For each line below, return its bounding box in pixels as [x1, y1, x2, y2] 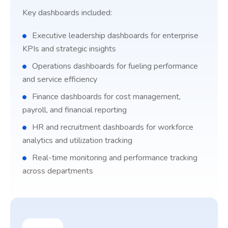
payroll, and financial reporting [22, 104, 127, 116]
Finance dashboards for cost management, [30, 91, 181, 102]
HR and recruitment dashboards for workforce [30, 122, 193, 133]
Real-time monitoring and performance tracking [30, 152, 197, 163]
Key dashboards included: [22, 7, 112, 18]
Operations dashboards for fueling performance [30, 61, 198, 72]
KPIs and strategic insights [22, 43, 116, 54]
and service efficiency [22, 74, 97, 85]
